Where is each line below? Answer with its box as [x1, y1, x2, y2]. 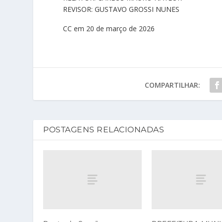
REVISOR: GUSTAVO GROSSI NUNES [63, 4, 180, 14]
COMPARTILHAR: [144, 80, 200, 90]
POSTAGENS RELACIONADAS [43, 125, 165, 134]
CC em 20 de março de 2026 [63, 24, 155, 33]
